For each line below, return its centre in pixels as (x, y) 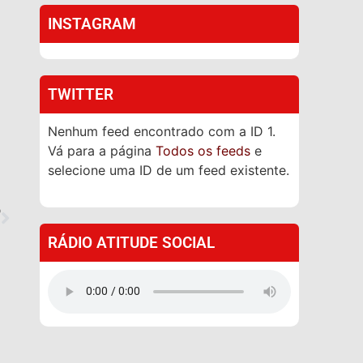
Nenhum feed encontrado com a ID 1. (161, 131)
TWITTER (80, 94)
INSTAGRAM (92, 23)
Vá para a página (101, 150)
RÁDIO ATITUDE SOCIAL (131, 242)
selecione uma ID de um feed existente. (168, 170)
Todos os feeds (203, 150)
